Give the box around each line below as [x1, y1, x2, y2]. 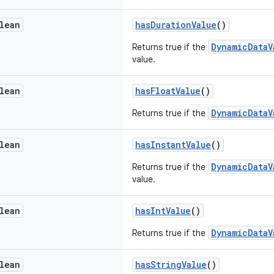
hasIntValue [135, 205, 191, 217]
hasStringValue [135, 259, 207, 270]
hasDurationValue [135, 19, 217, 31]
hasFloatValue [135, 85, 201, 97]
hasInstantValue [135, 139, 211, 150]
